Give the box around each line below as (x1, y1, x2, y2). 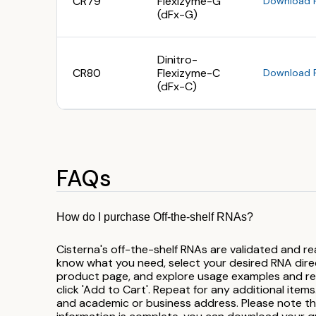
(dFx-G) (157, 6, 197, 22)
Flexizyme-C (157, 65, 220, 80)
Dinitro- (157, 51, 197, 67)
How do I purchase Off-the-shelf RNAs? (56, 211, 253, 224)
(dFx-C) (157, 78, 197, 94)
